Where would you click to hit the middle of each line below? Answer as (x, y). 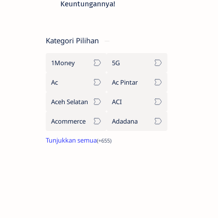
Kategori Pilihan (73, 40)
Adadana (125, 121)
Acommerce (68, 121)
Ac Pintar (125, 82)
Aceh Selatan (70, 101)
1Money (63, 63)
